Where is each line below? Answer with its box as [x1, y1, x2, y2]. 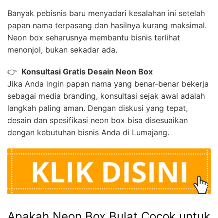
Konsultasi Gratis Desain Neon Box [19, 67, 153, 77]
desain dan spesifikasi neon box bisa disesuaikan [7, 115, 188, 126]
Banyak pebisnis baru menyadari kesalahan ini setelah [7, 8, 205, 18]
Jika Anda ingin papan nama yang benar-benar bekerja [7, 79, 209, 89]
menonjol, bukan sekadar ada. [7, 45, 117, 55]
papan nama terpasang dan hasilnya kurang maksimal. [7, 20, 207, 31]
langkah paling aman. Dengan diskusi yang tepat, [7, 103, 188, 113]
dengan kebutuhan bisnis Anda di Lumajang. [7, 127, 169, 138]
